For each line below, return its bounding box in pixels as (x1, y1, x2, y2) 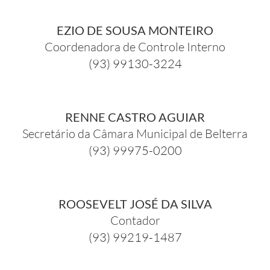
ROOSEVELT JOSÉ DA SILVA (58, 196, 212, 211)
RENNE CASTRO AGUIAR (65, 109, 205, 124)
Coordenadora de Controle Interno (45, 39, 225, 54)
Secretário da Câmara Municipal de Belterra (22, 125, 248, 141)
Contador (110, 212, 160, 228)
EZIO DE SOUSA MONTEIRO (57, 22, 213, 37)
